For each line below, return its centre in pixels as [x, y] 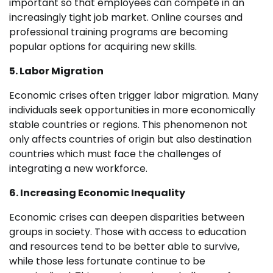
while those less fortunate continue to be [107, 261]
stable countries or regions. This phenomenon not [128, 125]
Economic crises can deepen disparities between [127, 218]
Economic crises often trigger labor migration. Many [134, 96]
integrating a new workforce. [78, 169]
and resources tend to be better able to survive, [124, 247]
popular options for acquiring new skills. [103, 47]
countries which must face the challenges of [115, 154]
